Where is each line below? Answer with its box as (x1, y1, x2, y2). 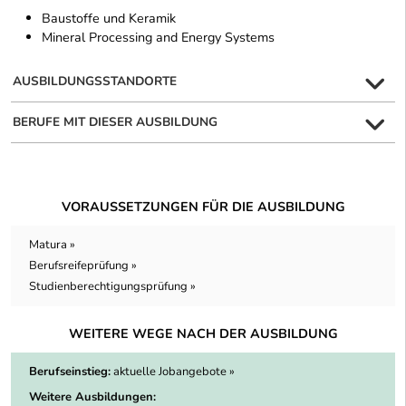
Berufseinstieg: (29, 363, 111, 381)
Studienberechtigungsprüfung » (29, 278, 196, 295)
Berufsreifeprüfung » (29, 257, 137, 275)
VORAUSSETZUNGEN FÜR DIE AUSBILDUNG (61, 198, 345, 217)
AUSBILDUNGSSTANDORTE (13, 72, 177, 91)
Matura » (29, 237, 75, 254)
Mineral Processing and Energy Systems (42, 28, 275, 47)
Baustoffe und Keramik (42, 9, 176, 28)
